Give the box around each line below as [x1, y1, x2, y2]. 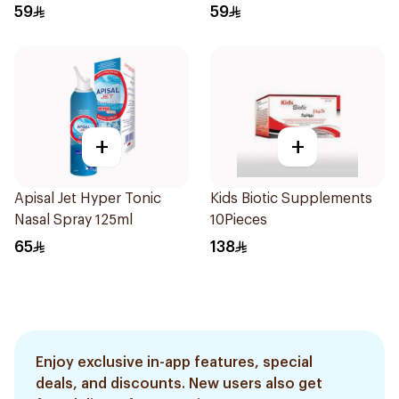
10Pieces [210, 213, 267, 227]
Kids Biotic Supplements [210, 191, 372, 206]
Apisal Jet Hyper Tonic [14, 191, 161, 206]
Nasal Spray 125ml [14, 213, 133, 227]
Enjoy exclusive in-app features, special [36, 355, 313, 370]
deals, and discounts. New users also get [36, 377, 322, 391]
